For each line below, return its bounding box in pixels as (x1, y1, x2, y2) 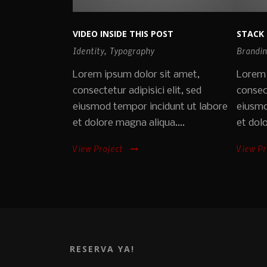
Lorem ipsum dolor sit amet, (73, 69, 200, 81)
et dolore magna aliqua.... (73, 117, 185, 129)
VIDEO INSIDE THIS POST (73, 28, 173, 40)
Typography (110, 45, 154, 57)
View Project (73, 143, 123, 154)
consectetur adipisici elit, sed (73, 85, 201, 97)
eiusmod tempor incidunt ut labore (73, 101, 228, 113)
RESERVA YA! (70, 243, 135, 255)
